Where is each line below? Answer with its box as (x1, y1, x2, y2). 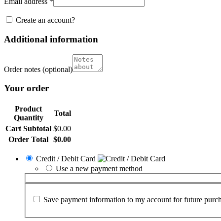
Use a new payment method (56, 164, 143, 173)
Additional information (4, 34, 98, 45)
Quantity (13, 113, 43, 122)
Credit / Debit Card (36, 154, 98, 163)
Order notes (4, 65, 42, 74)
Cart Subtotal (5, 124, 51, 133)
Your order (4, 83, 49, 94)
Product (15, 105, 42, 113)
